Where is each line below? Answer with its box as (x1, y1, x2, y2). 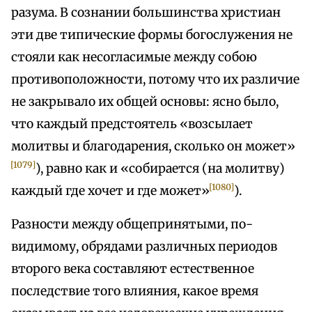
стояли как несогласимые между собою (11, 49, 257, 65)
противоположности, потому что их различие (11, 72, 299, 88)
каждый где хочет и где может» (11, 183, 210, 199)
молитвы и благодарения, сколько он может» (11, 139, 295, 155)
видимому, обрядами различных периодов (11, 239, 277, 255)
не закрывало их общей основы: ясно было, (11, 94, 279, 110)
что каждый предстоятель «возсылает (11, 116, 253, 132)
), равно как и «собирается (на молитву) (36, 161, 286, 177)
